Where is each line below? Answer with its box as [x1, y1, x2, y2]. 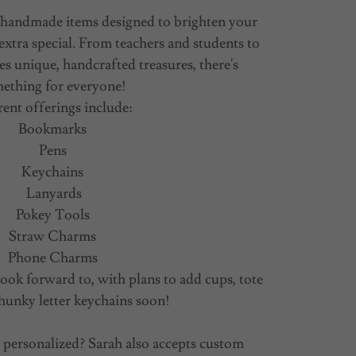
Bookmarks [18, 119, 87, 138]
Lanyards [23, 184, 82, 203]
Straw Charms [9, 226, 96, 246]
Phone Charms [7, 248, 98, 267]
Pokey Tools [15, 205, 90, 224]
